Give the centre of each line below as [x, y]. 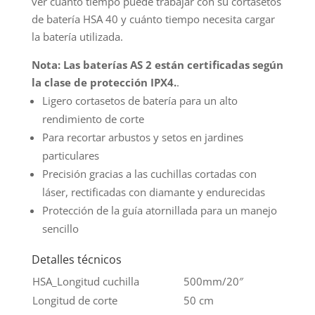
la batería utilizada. [77, 36]
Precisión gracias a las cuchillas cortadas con [149, 173]
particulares [70, 155]
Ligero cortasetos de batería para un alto [140, 100]
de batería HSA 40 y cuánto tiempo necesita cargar [153, 19]
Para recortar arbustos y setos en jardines [142, 137]
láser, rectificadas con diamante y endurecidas [153, 192]
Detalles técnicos [76, 259]
